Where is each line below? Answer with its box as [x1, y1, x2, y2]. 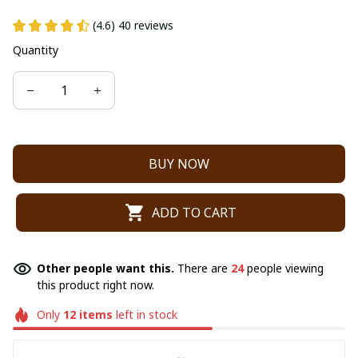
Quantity [13, 42, 58, 58]
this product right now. [37, 277, 154, 292]
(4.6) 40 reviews [93, 18, 173, 33]
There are [177, 261, 231, 276]
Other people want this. [37, 261, 177, 276]
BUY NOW [149, 154, 209, 173]
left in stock [112, 307, 177, 322]
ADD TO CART [151, 203, 237, 221]
